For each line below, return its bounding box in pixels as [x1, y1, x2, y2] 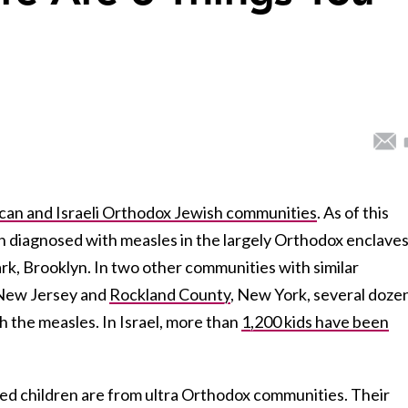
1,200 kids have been [241, 311, 389, 331]
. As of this [317, 201, 389, 222]
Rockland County [109, 283, 230, 304]
